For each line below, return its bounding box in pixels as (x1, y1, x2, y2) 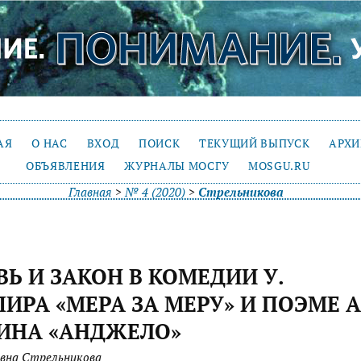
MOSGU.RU (247, 158, 310, 173)
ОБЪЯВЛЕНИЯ (25, 158, 106, 173)
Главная (68, 184, 112, 200)
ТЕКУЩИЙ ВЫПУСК (199, 135, 310, 151)
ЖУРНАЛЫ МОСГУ (124, 158, 230, 173)
